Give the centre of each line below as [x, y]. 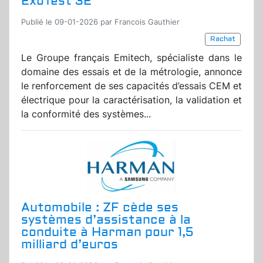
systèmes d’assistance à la [106, 220]
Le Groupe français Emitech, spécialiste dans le [131, 58]
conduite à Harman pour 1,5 [107, 232]
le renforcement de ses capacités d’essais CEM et [131, 86]
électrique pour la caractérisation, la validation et [131, 100]
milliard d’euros [70, 245]
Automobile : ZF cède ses [100, 208]
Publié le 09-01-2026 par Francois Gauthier [100, 22]
